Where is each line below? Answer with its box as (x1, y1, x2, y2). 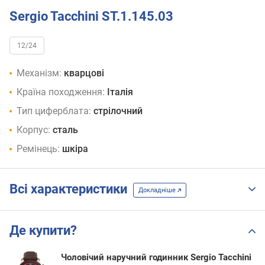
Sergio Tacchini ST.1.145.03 (9, 8, 173, 24)
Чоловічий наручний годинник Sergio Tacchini (61, 252, 251, 263)
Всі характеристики (9, 182, 133, 197)
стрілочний (93, 105, 143, 117)
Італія (107, 86, 133, 98)
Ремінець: (17, 143, 60, 155)
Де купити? (9, 223, 77, 238)
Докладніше (138, 186, 177, 194)
